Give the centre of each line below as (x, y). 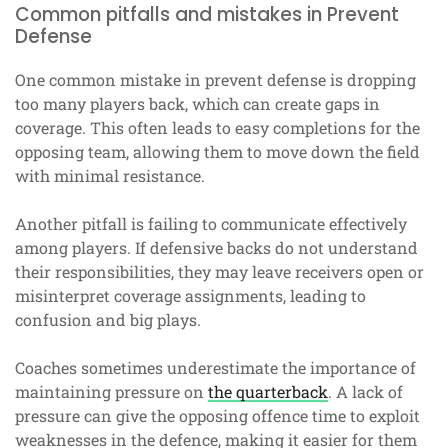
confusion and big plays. (108, 319)
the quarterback (268, 391)
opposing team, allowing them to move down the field (217, 151)
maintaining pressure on (111, 391)
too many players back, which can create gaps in (197, 103)
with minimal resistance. (110, 175)
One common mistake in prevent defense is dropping (215, 79)
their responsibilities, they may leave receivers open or (219, 271)
